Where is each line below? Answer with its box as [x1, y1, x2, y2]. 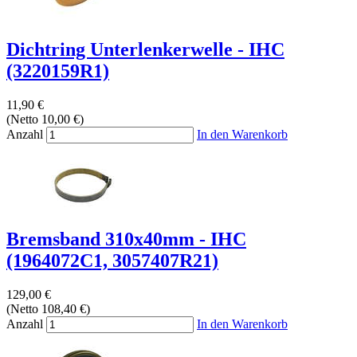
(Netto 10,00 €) [6, 112, 84, 126]
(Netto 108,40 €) [6, 301, 90, 316]
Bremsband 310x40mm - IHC [6, 228, 246, 249]
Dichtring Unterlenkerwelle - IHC [6, 38, 284, 60]
